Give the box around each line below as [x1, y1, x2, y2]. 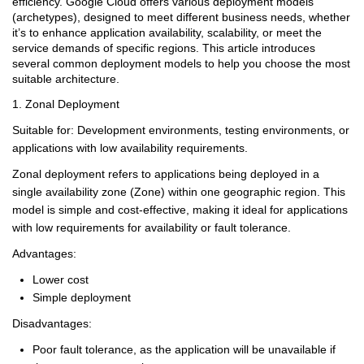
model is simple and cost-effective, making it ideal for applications [12, 202, 348, 216]
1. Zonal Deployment [12, 97, 119, 110]
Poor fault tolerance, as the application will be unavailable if [32, 342, 336, 356]
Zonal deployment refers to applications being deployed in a [12, 167, 319, 180]
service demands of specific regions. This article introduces [12, 41, 315, 54]
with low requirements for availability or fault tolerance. [12, 220, 291, 234]
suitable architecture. [12, 71, 119, 85]
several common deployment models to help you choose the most [12, 56, 350, 70]
